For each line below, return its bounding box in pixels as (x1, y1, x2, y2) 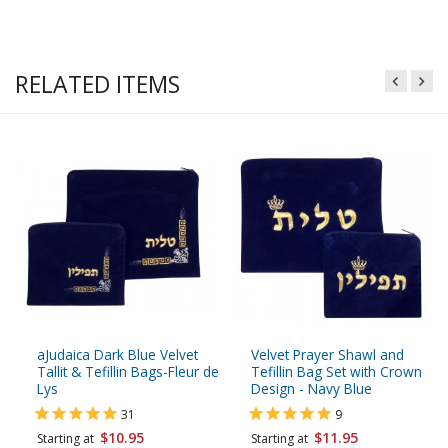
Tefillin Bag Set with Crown (251, 362, 422, 382)
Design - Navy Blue (251, 379, 372, 399)
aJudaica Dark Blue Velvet (37, 345, 198, 365)
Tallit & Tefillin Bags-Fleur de (37, 362, 219, 382)
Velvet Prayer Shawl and (251, 345, 404, 365)
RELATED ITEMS (15, 67, 180, 100)
